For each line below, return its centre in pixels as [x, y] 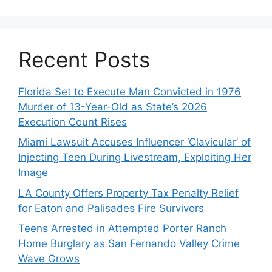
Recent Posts [84, 59]
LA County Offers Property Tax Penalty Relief [128, 193]
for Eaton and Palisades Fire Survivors [111, 208]
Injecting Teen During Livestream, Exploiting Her [135, 158]
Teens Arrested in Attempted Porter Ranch [122, 229]
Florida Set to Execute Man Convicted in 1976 [130, 91]
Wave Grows [49, 259]
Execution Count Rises [73, 122]
